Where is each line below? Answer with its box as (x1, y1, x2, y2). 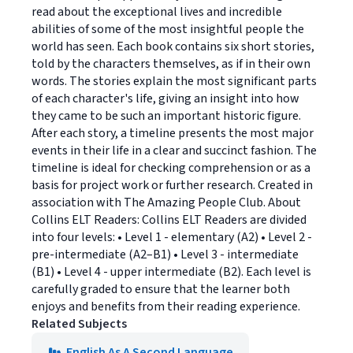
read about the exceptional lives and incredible (32, 3, 282, 20)
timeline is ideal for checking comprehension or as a (32, 159, 310, 176)
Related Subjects (32, 315, 127, 333)
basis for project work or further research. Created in (32, 176, 313, 194)
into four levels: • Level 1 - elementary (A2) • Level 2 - (32, 229, 312, 246)
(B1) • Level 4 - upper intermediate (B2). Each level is (32, 263, 311, 281)
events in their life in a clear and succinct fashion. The (32, 142, 317, 159)
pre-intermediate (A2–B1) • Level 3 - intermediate (32, 246, 299, 263)
